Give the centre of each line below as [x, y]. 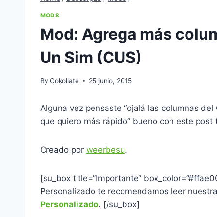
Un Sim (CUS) [91, 58]
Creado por [63, 149]
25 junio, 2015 [110, 81]
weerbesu [106, 149]
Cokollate [65, 81]
